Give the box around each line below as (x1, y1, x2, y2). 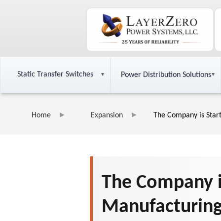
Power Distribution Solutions (120, 71, 211, 79)
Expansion (91, 111, 123, 120)
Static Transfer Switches (17, 71, 93, 78)
